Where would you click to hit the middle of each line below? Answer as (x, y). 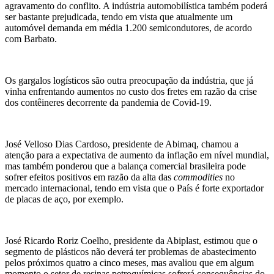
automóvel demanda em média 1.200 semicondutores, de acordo (128, 28)
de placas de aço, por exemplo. (64, 199)
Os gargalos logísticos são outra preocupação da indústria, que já (129, 81)
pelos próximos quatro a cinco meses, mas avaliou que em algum (129, 263)
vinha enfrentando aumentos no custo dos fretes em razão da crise (131, 92)
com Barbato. (31, 39)
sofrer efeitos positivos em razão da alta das (89, 177)
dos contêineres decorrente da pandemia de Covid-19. (108, 103)
